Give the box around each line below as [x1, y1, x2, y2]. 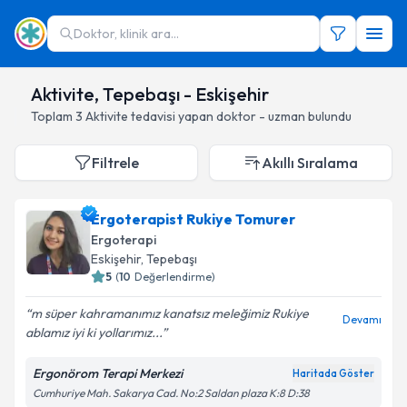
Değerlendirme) [134, 270, 215, 283]
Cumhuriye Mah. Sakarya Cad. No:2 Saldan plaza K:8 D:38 [33, 386, 310, 400]
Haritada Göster [293, 367, 374, 380]
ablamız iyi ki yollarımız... [25, 324, 162, 341]
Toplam [31, 108, 75, 124]
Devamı [342, 313, 382, 326]
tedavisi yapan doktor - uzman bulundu [131, 108, 352, 124]
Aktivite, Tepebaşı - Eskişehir [31, 83, 269, 105]
